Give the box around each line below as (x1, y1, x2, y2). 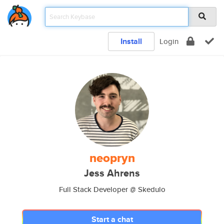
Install (120, 35, 142, 47)
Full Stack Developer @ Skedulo (58, 184, 165, 194)
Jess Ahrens (84, 166, 140, 180)
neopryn (89, 149, 135, 167)
